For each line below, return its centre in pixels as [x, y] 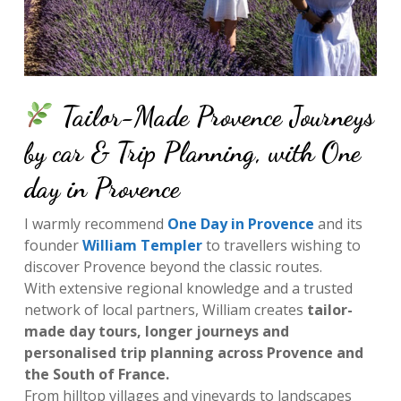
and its [340, 224]
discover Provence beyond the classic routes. [173, 267]
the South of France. [96, 375]
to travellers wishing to [283, 246]
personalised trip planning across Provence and [193, 353]
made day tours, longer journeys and [156, 332]
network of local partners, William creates [165, 310]
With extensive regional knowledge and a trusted [188, 289]
